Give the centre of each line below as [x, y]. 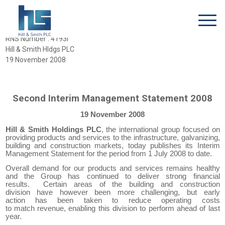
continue [100, 176]
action [20, 200]
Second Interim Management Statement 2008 [113, 98]
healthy [208, 168]
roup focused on [192, 129]
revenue [51, 208]
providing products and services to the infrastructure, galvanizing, [113, 137]
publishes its [174, 145]
